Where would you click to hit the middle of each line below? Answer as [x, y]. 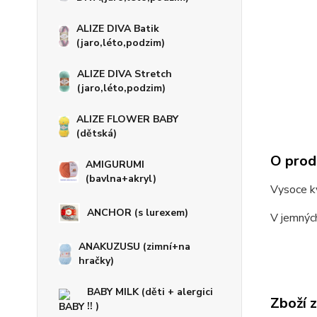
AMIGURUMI [115, 165]
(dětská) [97, 134]
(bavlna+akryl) [121, 179]
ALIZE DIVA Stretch [124, 74]
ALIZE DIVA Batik [118, 29]
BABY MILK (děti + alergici [150, 292]
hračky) [97, 261]
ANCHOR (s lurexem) [138, 213]
